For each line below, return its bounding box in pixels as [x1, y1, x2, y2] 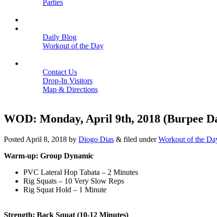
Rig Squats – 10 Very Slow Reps [23, 176, 124, 185]
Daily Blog [43, 33, 77, 41]
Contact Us [43, 68, 77, 76]
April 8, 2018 [26, 135, 67, 143]
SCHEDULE [23, 15, 65, 24]
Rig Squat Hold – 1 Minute [23, 185, 107, 194]
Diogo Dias [78, 135, 114, 143]
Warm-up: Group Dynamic [4, 151, 93, 160]
